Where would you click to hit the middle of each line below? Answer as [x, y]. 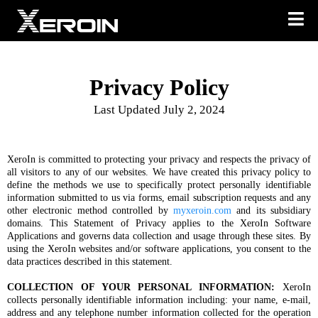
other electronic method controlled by [90, 210]
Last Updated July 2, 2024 [159, 109]
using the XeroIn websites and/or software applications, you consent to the [159, 248]
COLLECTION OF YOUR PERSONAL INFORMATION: [141, 287]
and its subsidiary [271, 210]
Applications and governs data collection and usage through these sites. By [159, 236]
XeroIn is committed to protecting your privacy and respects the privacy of [159, 159]
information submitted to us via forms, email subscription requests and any [159, 197]
